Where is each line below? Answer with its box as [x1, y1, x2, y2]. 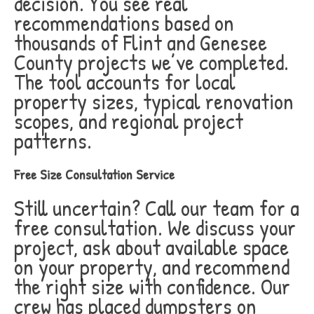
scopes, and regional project [14, 106, 243, 136]
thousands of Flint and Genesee [14, 27, 267, 57]
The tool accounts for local [14, 67, 235, 97]
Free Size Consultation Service [14, 165, 175, 184]
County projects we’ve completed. [14, 47, 289, 77]
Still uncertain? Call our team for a [14, 193, 299, 223]
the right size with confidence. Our [14, 271, 290, 301]
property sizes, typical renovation [14, 86, 294, 116]
